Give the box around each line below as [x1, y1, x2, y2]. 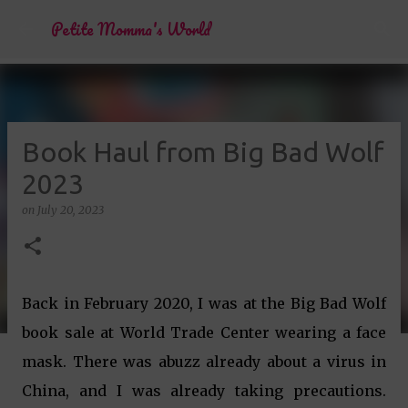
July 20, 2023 [37, 203, 104, 217]
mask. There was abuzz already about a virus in [22, 352, 386, 371]
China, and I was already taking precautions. [22, 382, 386, 400]
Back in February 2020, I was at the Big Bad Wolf [22, 294, 386, 312]
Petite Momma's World [51, 16, 210, 42]
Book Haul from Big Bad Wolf [22, 137, 384, 168]
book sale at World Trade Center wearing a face [22, 323, 386, 342]
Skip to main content [136, 15, 272, 31]
